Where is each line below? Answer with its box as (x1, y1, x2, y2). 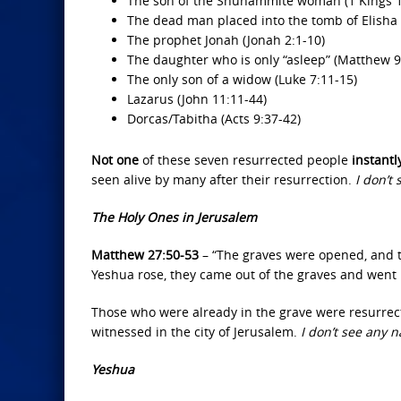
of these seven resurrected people (139, 151, 352, 168)
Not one (91, 151, 139, 168)
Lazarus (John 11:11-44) (127, 90, 267, 107)
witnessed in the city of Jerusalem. (91, 323, 301, 340)
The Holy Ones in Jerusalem (91, 209, 257, 226)
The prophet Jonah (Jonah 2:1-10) (127, 31, 325, 48)
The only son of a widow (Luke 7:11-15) (127, 71, 357, 88)
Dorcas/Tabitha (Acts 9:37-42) (127, 110, 301, 127)
